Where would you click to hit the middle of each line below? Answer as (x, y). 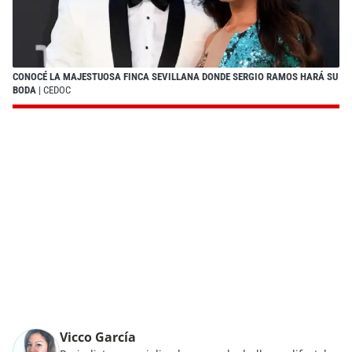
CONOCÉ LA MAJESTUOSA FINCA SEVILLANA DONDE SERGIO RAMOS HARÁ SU (175, 76)
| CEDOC (53, 90)
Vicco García (98, 337)
